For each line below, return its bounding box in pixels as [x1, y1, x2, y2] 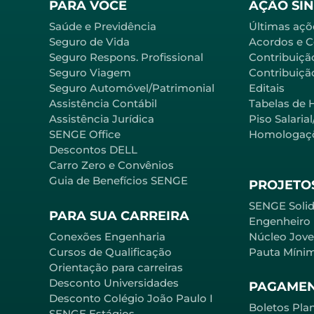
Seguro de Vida [49, 35, 130, 49]
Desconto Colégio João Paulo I [49, 291, 213, 305]
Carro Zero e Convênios [49, 158, 174, 172]
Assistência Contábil [49, 97, 157, 111]
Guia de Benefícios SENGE [49, 174, 188, 188]
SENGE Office [49, 128, 121, 142]
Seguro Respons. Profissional [49, 50, 203, 64]
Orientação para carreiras [49, 260, 183, 274]
